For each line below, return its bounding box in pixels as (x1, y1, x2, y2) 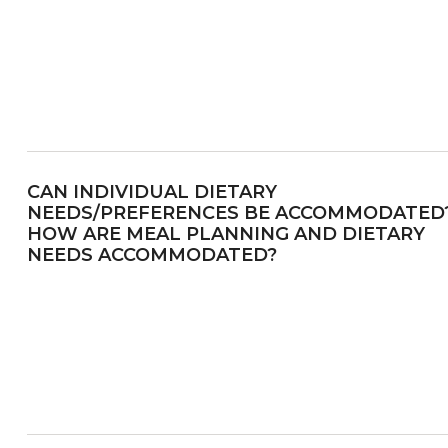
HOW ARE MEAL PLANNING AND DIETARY (26, 222, 425, 245)
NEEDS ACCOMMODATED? (26, 243, 277, 266)
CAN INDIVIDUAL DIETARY (26, 180, 277, 203)
